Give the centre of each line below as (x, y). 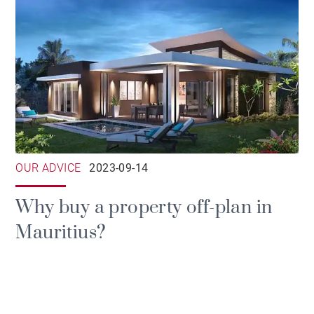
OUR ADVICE (48, 168)
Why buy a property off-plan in (144, 208)
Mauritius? (61, 233)
